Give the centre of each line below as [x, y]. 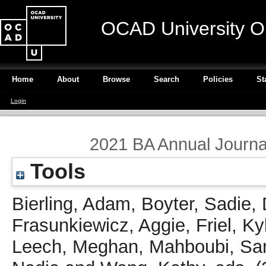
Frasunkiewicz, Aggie [99, 225]
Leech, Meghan [75, 246]
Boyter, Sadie [196, 204]
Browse [116, 79]
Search [167, 79]
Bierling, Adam [71, 204]
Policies [218, 79]
